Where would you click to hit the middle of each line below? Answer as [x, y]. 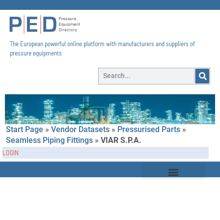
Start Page [25, 129]
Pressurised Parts [149, 129]
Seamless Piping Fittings [49, 140]
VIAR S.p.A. [121, 140]
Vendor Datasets [80, 129]
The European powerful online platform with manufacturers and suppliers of [102, 43]
